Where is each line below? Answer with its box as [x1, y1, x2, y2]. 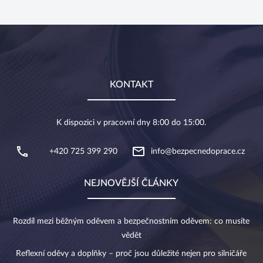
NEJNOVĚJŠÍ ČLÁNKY [84, 178, 179, 188]
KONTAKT [109, 80, 153, 89]
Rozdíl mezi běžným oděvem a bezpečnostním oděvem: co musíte [13, 217, 250, 225]
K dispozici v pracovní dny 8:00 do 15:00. [56, 119, 207, 127]
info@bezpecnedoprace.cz [150, 147, 245, 156]
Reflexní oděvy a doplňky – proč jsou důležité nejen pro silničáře [16, 249, 247, 258]
